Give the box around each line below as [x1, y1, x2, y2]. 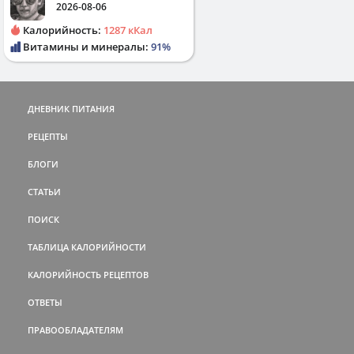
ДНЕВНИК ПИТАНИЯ [28, 103, 115, 115]
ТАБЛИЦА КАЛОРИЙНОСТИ [28, 241, 146, 254]
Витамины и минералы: [21, 40, 151, 55]
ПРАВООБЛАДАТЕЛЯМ [28, 324, 123, 337]
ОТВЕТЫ [28, 296, 62, 309]
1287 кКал [104, 23, 153, 38]
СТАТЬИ [28, 186, 61, 198]
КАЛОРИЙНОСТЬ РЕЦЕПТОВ [28, 269, 149, 281]
